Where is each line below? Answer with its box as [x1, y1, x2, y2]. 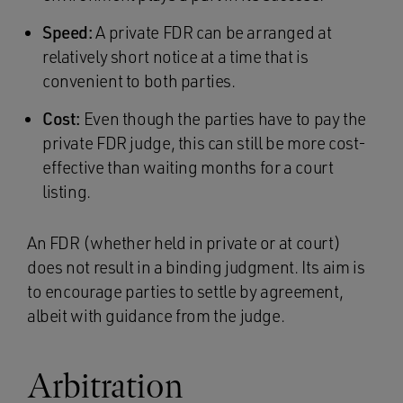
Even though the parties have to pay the [80, 108, 366, 130]
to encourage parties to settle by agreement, [27, 281, 344, 302]
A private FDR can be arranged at [92, 22, 332, 43]
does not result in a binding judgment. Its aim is [27, 256, 365, 278]
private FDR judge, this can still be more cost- [42, 132, 366, 154]
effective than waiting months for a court [42, 157, 334, 178]
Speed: [42, 22, 93, 43]
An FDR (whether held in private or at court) [27, 232, 341, 254]
